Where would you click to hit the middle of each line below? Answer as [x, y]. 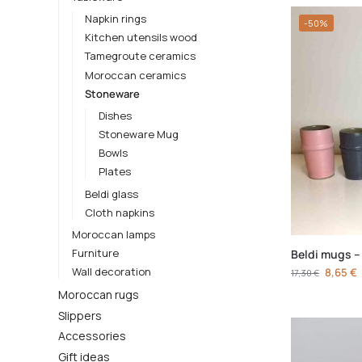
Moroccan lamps [113, 234]
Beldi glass [112, 194]
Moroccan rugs [99, 295]
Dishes [115, 115]
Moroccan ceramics [136, 75]
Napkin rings [116, 19]
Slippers [80, 315]
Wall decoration [111, 272]
